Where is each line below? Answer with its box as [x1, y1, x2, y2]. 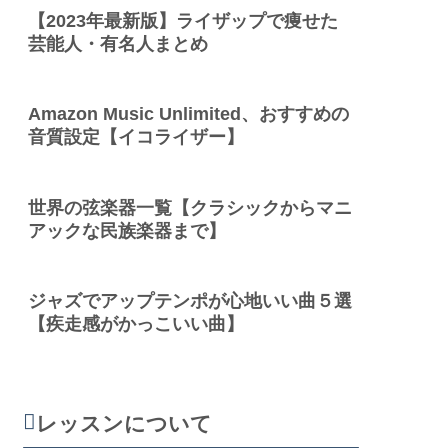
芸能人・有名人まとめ [28, 33, 208, 54]
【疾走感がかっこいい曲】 [28, 314, 244, 335]
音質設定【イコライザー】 [28, 127, 244, 148]
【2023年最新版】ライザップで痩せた [28, 10, 338, 31]
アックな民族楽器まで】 [28, 220, 226, 241]
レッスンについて [35, 412, 212, 436]
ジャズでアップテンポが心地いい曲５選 [28, 291, 352, 312]
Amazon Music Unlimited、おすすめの [28, 104, 349, 125]
